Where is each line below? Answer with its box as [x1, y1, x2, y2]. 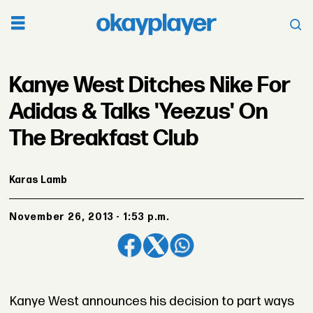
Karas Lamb [9, 173, 68, 186]
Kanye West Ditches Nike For [9, 71, 291, 99]
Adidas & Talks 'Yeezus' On [9, 98, 269, 126]
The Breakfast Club [9, 124, 199, 152]
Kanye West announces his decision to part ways [9, 293, 294, 310]
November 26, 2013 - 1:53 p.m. [17, 211, 170, 224]
